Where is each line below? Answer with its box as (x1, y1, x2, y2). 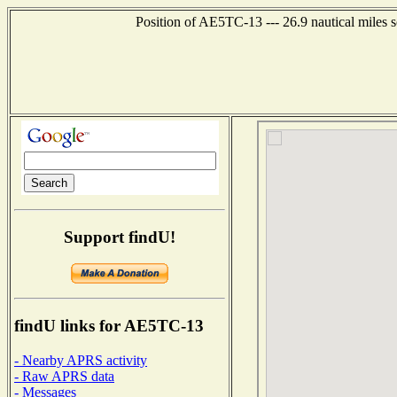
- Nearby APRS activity (14, 352, 147, 368)
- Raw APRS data (14, 368, 114, 384)
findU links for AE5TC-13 (14, 316, 204, 336)
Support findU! (64, 227, 175, 246)
